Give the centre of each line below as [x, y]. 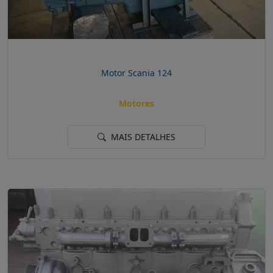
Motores [136, 104]
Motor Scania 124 [136, 73]
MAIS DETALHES [142, 137]
